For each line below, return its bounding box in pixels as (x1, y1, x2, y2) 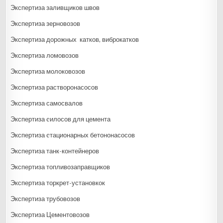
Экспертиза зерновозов (10, 19, 81, 27)
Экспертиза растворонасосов (10, 83, 99, 91)
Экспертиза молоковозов (10, 67, 86, 75)
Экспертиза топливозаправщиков (10, 163, 111, 171)
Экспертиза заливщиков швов (10, 3, 100, 11)
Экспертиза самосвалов (10, 99, 83, 107)
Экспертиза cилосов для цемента (10, 115, 111, 123)
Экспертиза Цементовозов (10, 211, 90, 219)
